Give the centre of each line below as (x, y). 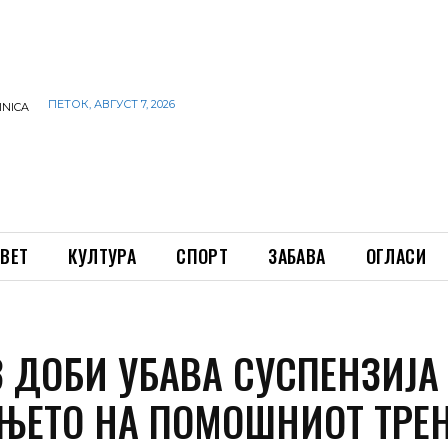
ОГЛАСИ (396, 256)
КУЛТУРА (102, 256)
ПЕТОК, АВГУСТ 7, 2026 (111, 103)
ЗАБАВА (297, 256)
